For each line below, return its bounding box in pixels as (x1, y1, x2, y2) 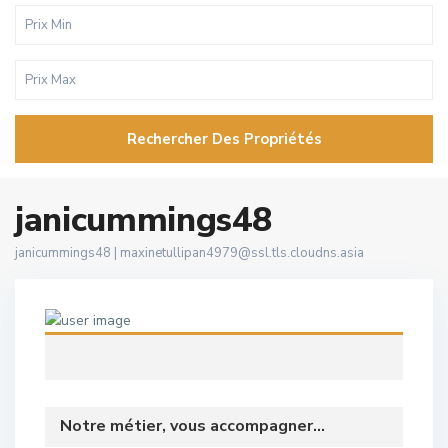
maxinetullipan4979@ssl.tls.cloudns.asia (120, 244, 364, 262)
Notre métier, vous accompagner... (60, 415, 325, 437)
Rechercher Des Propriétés (126, 129, 322, 149)
